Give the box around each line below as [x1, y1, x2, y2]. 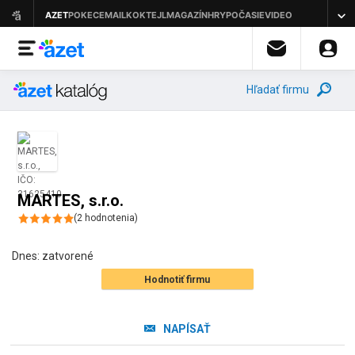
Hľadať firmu [246, 83, 309, 96]
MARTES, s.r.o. [17, 191, 124, 210]
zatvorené [42, 250, 94, 262]
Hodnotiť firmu [144, 274, 211, 285]
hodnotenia [82, 212, 136, 223]
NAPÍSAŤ [162, 323, 211, 335]
